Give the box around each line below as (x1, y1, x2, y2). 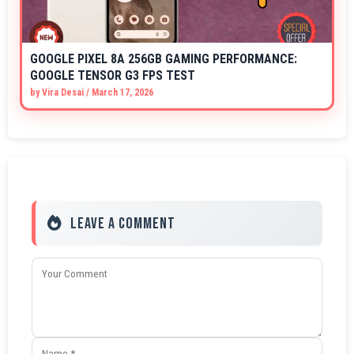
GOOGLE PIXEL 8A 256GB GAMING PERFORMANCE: (30, 51, 297, 67)
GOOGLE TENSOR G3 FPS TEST (30, 68, 195, 84)
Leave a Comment (70, 214, 175, 234)
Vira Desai (42, 87, 84, 99)
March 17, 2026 (92, 87, 153, 99)
